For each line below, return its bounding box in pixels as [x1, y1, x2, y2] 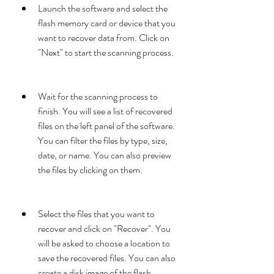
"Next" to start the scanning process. [38, 45, 174, 59]
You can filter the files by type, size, [38, 133, 168, 147]
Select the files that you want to [38, 207, 155, 221]
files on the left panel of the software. [38, 119, 175, 133]
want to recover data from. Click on [38, 31, 169, 45]
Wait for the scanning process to [38, 89, 158, 103]
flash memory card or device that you [38, 16, 176, 30]
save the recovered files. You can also [38, 251, 176, 265]
